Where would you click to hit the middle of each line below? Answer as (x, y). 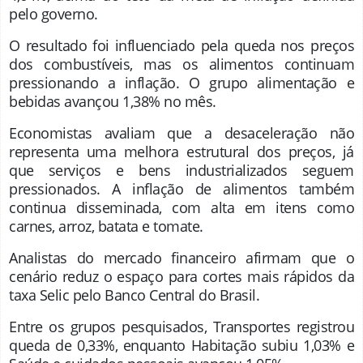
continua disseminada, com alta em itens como (181, 207)
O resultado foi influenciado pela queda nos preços (181, 45)
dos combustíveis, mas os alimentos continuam (181, 64)
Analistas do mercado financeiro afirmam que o (181, 257)
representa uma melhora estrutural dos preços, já (181, 151)
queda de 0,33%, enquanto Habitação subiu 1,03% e (181, 345)
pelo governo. (53, 13)
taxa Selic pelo (57, 295)
